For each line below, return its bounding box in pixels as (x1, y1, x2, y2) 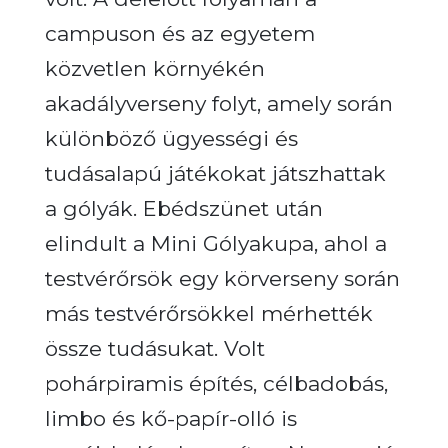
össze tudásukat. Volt (44, 335, 265, 361)
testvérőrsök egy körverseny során (44, 265, 400, 291)
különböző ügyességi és (44, 125, 298, 151)
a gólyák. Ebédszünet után (44, 195, 323, 221)
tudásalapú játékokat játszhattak (44, 160, 386, 186)
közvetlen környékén (44, 55, 265, 81)
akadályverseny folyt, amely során (44, 90, 393, 116)
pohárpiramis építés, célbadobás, (44, 370, 388, 396)
